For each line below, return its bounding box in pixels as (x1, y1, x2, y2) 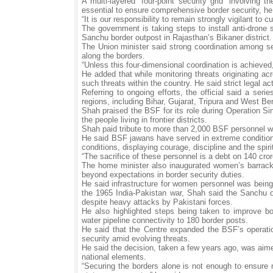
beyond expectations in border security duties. (82, 170, 244, 179)
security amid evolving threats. (82, 234, 190, 243)
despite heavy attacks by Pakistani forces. (82, 197, 233, 207)
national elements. (82, 252, 146, 261)
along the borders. (82, 51, 145, 60)
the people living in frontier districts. (82, 115, 207, 124)
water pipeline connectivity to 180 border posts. (82, 216, 248, 225)
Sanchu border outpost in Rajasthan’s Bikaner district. (82, 33, 272, 42)
